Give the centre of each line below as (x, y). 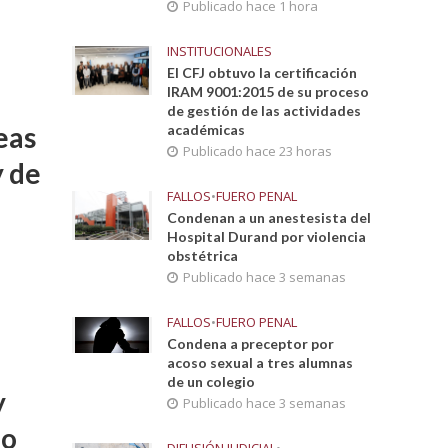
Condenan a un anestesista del (269, 217)
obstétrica (203, 255)
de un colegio (211, 381)
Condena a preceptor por (251, 343)
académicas (206, 129)
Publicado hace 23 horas (258, 151)
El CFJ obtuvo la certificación (262, 72)
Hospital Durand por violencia (267, 236)
